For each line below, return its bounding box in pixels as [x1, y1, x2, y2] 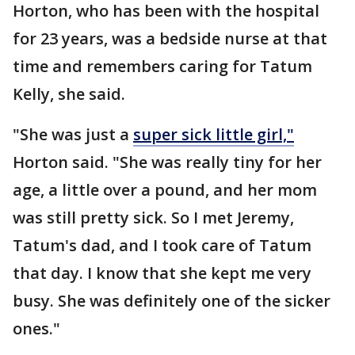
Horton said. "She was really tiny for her [13, 151, 322, 174]
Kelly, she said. [13, 83, 125, 105]
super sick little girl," [133, 124, 294, 146]
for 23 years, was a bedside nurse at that [13, 28, 327, 50]
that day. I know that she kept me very [13, 262, 311, 284]
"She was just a [13, 124, 133, 146]
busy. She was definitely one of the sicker [13, 290, 330, 312]
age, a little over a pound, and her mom [13, 179, 317, 201]
